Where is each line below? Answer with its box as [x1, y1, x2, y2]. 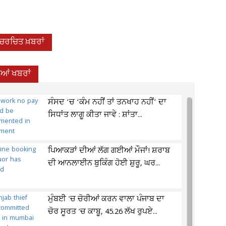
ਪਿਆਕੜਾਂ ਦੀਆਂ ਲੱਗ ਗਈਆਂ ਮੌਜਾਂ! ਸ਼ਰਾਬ [48, 145, 171, 156]
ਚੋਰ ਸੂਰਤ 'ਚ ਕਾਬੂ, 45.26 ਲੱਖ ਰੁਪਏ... [48, 206, 158, 217]
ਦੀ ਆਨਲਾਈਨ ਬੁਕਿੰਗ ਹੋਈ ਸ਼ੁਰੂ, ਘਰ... [48, 158, 160, 169]
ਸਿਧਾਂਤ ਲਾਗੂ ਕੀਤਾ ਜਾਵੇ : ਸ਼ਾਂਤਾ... [48, 109, 143, 121]
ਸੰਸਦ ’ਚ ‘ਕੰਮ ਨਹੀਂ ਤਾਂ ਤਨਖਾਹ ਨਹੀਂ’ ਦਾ [48, 97, 167, 108]
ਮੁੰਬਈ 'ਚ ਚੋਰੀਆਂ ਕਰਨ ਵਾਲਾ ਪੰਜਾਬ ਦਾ [48, 194, 165, 205]
